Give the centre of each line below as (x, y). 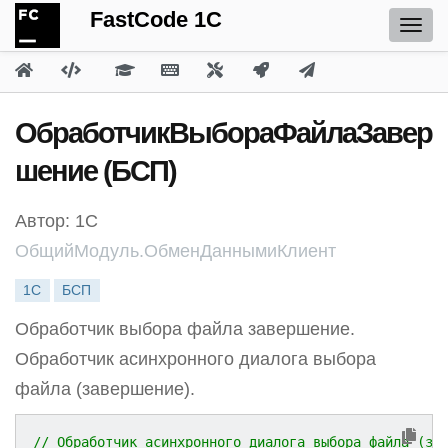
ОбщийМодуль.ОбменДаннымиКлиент (175, 251)
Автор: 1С (56, 221)
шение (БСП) (95, 171)
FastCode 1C (156, 19)
